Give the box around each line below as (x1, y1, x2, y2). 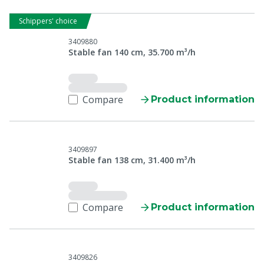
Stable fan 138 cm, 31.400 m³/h (68, 154, 196, 166)
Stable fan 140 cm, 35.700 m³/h (68, 47, 196, 58)
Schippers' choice (19, 16, 77, 26)
